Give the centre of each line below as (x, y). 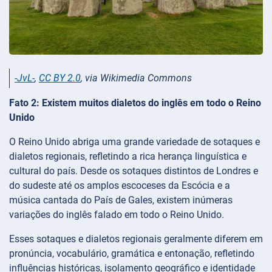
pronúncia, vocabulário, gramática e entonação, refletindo (132, 254)
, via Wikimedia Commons (136, 78)
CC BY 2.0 (60, 78)
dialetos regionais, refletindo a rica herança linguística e (128, 157)
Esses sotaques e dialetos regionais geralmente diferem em (136, 239)
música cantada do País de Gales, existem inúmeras (121, 200)
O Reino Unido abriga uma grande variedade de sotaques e (134, 142)
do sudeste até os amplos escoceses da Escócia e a (120, 186)
